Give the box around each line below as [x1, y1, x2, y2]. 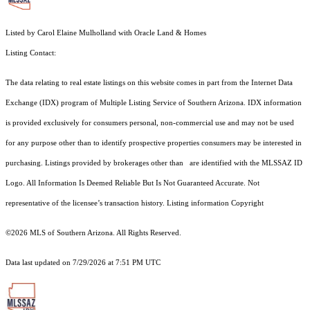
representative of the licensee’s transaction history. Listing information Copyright [6, 199, 264, 208]
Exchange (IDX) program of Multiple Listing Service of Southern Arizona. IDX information [6, 99, 302, 107]
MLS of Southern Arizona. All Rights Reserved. [28, 229, 181, 237]
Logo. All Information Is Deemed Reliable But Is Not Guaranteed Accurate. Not [6, 179, 259, 188]
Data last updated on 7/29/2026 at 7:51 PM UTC [6, 259, 161, 267]
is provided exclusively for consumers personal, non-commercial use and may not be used [6, 119, 294, 127]
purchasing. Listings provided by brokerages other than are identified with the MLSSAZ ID [6, 159, 302, 167]
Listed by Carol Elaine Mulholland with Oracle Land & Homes [6, 29, 206, 37]
